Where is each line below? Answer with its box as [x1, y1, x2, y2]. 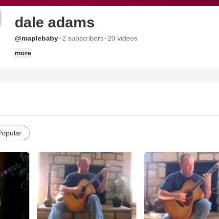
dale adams [15, 14, 95, 30]
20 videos [108, 34, 137, 42]
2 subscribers [62, 34, 104, 42]
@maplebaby [15, 34, 58, 42]
